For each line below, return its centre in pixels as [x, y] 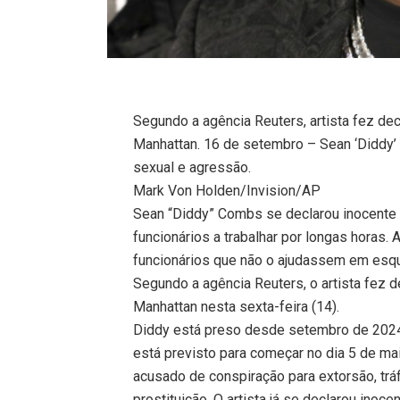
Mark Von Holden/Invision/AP [227, 190]
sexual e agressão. [192, 167]
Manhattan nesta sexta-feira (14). [237, 306]
